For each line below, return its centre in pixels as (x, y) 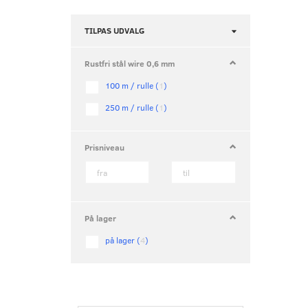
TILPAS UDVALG (114, 31)
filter (258, 42)
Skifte (260, 30)
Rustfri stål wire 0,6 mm (130, 64)
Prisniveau (104, 147)
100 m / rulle (130, 86)
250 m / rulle (130, 108)
